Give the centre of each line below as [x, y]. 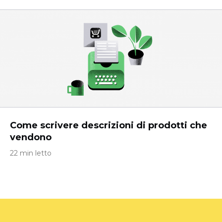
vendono [31, 137]
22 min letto [31, 153]
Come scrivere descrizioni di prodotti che [109, 125]
